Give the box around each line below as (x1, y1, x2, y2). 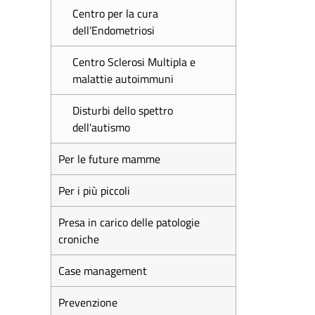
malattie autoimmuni (72, 70, 174, 87)
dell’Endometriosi (72, 22, 155, 39)
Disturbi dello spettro (72, 102, 173, 119)
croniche (58, 231, 99, 247)
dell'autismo (72, 119, 130, 136)
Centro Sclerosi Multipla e (72, 53, 195, 70)
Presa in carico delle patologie (58, 214, 200, 231)
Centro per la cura (72, 5, 158, 22)
